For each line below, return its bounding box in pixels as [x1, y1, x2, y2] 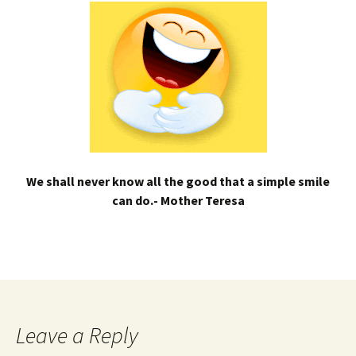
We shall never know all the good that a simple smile [26, 172, 330, 189]
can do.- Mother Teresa [111, 192, 245, 208]
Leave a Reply [16, 320, 138, 350]
